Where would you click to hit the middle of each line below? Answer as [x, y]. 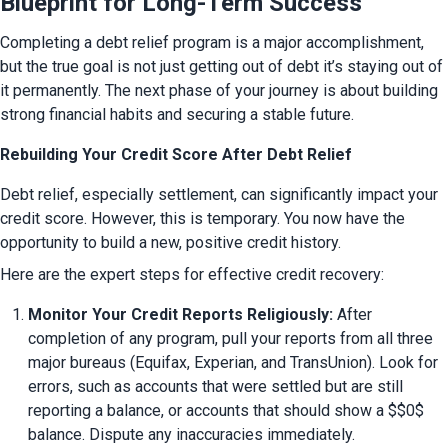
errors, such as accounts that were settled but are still [215, 387]
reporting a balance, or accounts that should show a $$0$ [226, 411]
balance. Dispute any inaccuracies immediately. [191, 435]
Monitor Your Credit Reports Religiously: [180, 315]
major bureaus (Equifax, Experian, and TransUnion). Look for [233, 363]
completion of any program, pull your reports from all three [230, 339]
